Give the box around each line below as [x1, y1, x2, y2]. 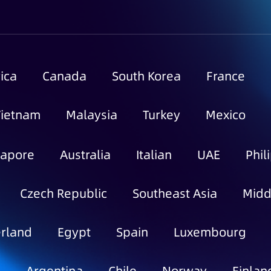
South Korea [112, 68, 181, 85]
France [206, 68, 245, 85]
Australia [60, 146, 111, 163]
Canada [42, 68, 87, 85]
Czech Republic [20, 185, 107, 202]
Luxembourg [174, 224, 246, 241]
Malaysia [66, 106, 117, 123]
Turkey [143, 106, 180, 123]
